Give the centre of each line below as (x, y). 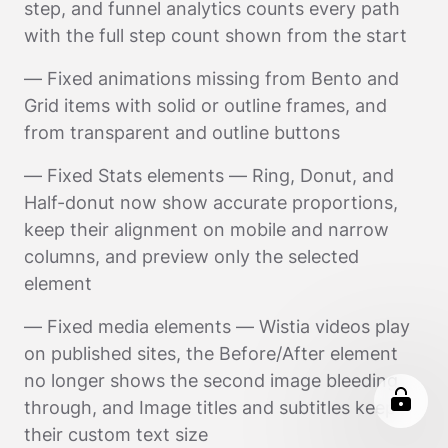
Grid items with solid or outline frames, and (205, 106)
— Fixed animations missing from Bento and (211, 79)
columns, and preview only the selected (191, 257)
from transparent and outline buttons (182, 133)
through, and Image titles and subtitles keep (210, 408)
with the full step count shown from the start (215, 36)
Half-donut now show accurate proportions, (211, 203)
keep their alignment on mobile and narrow (206, 230)
